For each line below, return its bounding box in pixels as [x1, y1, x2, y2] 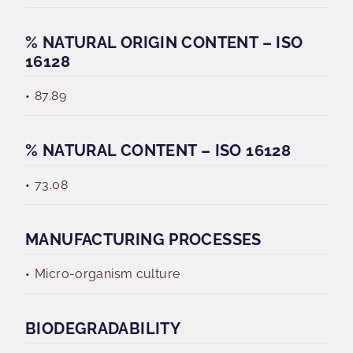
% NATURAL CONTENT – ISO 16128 [25, 141, 292, 160]
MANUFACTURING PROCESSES [25, 230, 262, 249]
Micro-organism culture [35, 266, 180, 281]
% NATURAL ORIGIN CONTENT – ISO [25, 33, 303, 52]
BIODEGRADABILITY [25, 319, 181, 338]
